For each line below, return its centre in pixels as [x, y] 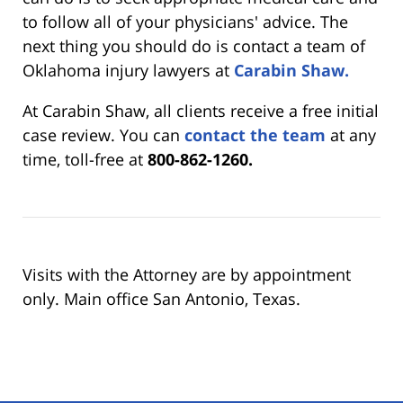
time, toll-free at [85, 159]
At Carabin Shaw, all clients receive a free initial [201, 110]
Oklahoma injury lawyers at [128, 70]
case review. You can [103, 134]
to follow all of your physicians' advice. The [185, 21]
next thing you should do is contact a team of [194, 45]
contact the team [255, 134]
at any [351, 134]
